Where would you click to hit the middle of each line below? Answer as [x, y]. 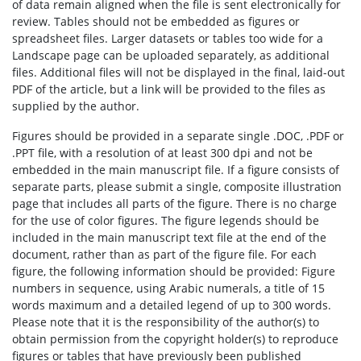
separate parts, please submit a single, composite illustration [177, 187]
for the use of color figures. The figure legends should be [166, 220]
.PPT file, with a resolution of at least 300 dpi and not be [162, 153]
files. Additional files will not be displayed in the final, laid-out [178, 72]
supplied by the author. [76, 106]
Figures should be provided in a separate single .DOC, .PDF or [178, 136]
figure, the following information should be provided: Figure [174, 271]
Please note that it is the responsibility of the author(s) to [166, 322]
